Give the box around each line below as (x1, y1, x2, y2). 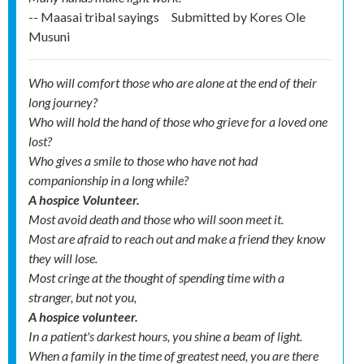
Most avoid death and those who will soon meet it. (28, 211, 284, 227)
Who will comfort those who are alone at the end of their (28, 75, 317, 91)
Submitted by (171, 9, 249, 25)
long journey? (28, 94, 97, 110)
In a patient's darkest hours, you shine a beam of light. (28, 328, 302, 344)
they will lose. (28, 250, 97, 266)
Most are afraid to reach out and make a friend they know (28, 231, 325, 247)
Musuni (28, 28, 70, 45)
